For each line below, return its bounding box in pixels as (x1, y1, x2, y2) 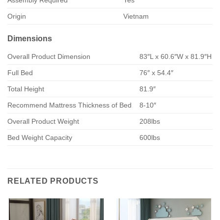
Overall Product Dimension (7, 53, 90, 61)
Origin (7, 12, 26, 21)
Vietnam (123, 12, 149, 21)
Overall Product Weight (7, 117, 79, 126)
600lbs (139, 134, 161, 142)
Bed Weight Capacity (7, 134, 72, 142)
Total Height (7, 85, 44, 93)
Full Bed (7, 69, 33, 77)
